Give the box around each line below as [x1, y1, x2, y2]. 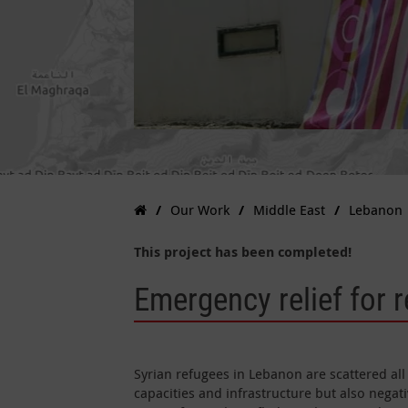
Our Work [170, 200, 229, 219]
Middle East [253, 200, 325, 219]
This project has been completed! [134, 242, 352, 261]
